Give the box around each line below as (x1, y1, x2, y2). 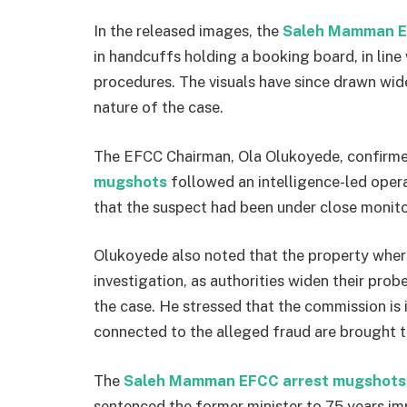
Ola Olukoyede (238, 146, 340, 165)
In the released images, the (94, 22, 283, 41)
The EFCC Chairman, (94, 146, 238, 165)
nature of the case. (94, 98, 223, 117)
